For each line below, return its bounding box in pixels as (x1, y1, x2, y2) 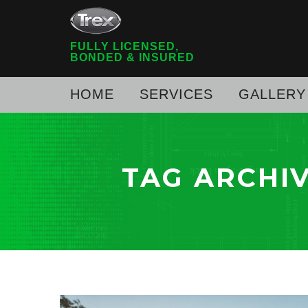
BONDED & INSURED (70, 52, 195, 63)
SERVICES (140, 87, 213, 102)
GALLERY (239, 87, 306, 102)
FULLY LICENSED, (70, 41, 179, 52)
